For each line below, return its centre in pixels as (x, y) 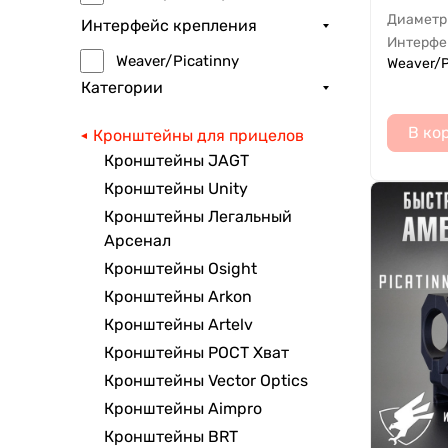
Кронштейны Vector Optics (206, 381)
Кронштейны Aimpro (183, 409)
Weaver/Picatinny (177, 60)
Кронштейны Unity (176, 189)
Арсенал (137, 241)
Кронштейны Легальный (198, 217)
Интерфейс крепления (169, 26)
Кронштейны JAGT (176, 161)
